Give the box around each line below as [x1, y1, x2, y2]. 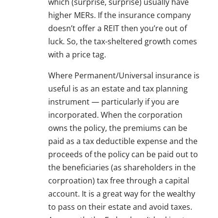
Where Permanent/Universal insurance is [48, 70, 200, 81]
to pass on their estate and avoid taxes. [48, 201, 192, 213]
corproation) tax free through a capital [48, 175, 189, 186]
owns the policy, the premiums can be [48, 123, 187, 134]
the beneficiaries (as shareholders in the [48, 162, 196, 173]
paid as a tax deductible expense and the [48, 136, 198, 147]
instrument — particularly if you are [48, 96, 179, 108]
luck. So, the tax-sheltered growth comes [48, 36, 197, 47]
